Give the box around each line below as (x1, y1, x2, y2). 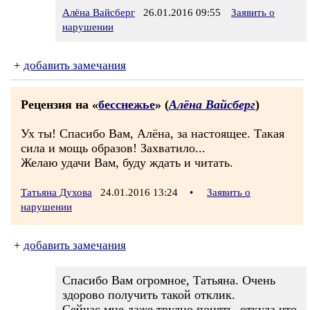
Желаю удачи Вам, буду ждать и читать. (21, 156, 233, 170)
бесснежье (98, 98, 155, 111)
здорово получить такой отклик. (62, 288, 235, 302)
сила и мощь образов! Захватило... (21, 141, 206, 155)
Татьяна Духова (21, 187, 92, 198)
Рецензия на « (21, 98, 98, 111)
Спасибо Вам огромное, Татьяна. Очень (62, 273, 275, 287)
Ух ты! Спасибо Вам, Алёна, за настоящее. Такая (21, 127, 284, 140)
